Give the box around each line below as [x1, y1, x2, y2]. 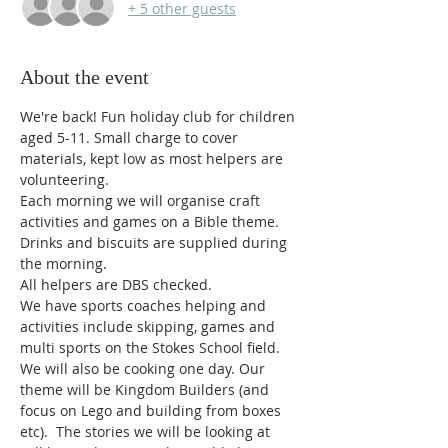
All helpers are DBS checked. [20, 275, 216, 294]
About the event [20, 66, 149, 88]
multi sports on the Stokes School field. [20, 338, 284, 357]
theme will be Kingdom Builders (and [20, 380, 273, 399]
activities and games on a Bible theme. [20, 212, 283, 231]
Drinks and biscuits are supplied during [20, 233, 291, 252]
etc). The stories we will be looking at [20, 422, 274, 441]
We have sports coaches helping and [20, 296, 270, 315]
